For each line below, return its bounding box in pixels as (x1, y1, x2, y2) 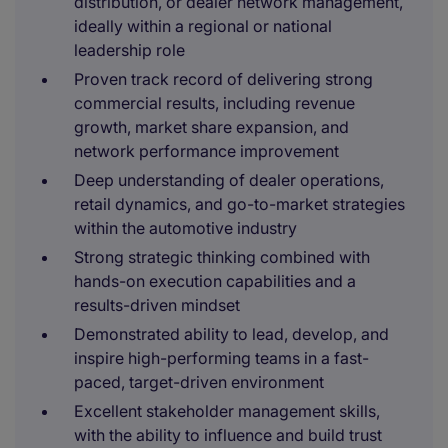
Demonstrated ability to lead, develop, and (74, 324, 389, 344)
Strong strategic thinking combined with (74, 247, 370, 267)
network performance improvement (74, 141, 339, 161)
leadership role (74, 40, 185, 60)
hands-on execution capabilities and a (74, 271, 356, 291)
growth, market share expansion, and (74, 117, 349, 137)
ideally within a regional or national (74, 16, 332, 36)
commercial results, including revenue (74, 93, 355, 113)
